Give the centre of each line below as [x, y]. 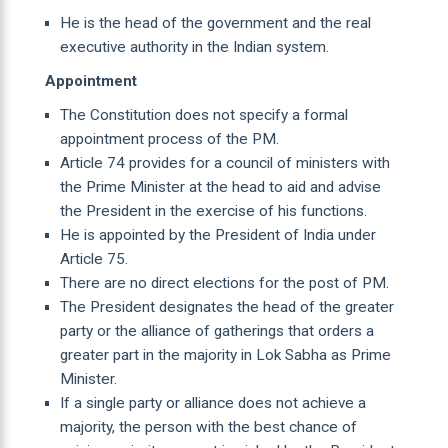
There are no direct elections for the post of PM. [224, 282]
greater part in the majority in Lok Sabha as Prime [225, 354]
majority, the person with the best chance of [208, 426]
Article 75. [93, 258]
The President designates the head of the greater [226, 306]
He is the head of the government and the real [215, 22]
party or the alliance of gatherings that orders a [216, 330]
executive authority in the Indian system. [194, 46]
